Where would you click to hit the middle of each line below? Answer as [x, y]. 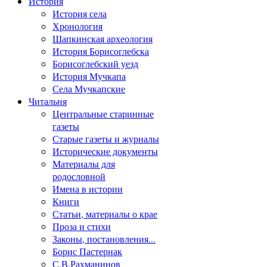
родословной [79, 176]
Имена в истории [88, 188]
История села [80, 13]
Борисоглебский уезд [95, 63]
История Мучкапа [89, 76]
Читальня [48, 101]
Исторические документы [105, 151]
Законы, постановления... [104, 238]
